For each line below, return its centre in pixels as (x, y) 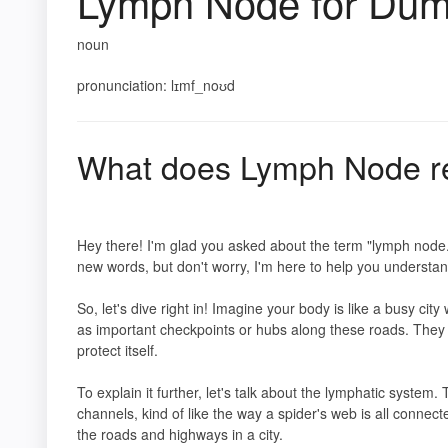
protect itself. (117, 350)
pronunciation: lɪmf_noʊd (156, 85)
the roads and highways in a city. (180, 434)
